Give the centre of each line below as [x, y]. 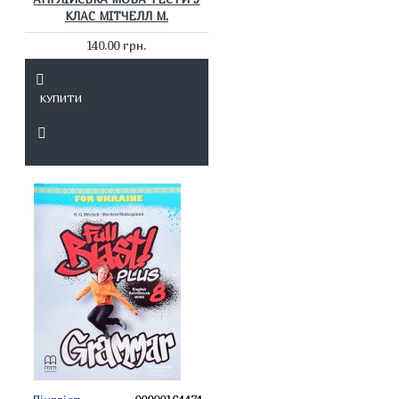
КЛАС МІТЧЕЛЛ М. [116, 16]
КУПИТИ [61, 98]
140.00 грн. [117, 45]
